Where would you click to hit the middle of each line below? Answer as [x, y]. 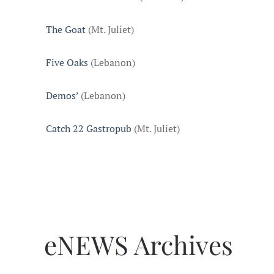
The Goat [66, 29]
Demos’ [62, 95]
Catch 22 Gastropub [89, 128]
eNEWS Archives [139, 245]
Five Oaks [67, 62]
